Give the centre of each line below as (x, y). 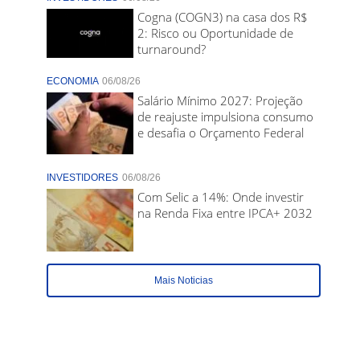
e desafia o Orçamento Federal (221, 133)
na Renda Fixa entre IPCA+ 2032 (225, 213)
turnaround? (172, 49)
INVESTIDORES (83, 178)
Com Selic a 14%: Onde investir (221, 197)
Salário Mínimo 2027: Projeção (221, 101)
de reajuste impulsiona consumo (226, 117)
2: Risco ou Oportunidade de (216, 33)
